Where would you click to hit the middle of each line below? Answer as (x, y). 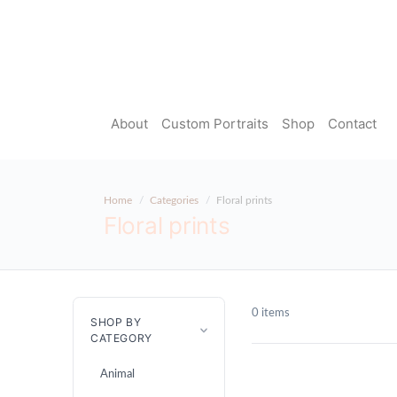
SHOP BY (116, 322)
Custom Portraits (214, 123)
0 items (270, 313)
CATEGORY (121, 338)
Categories (174, 201)
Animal (118, 374)
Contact (352, 123)
